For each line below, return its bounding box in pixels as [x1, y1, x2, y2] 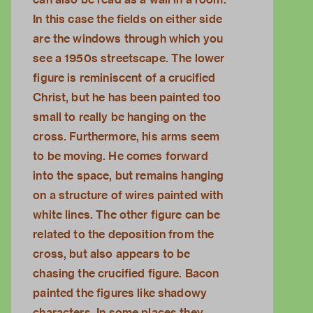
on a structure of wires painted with [33, 188, 224, 203]
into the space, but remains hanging [33, 168, 224, 184]
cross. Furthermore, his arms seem [33, 129, 220, 145]
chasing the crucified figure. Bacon [33, 266, 219, 282]
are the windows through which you [33, 31, 224, 47]
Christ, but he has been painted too [33, 90, 221, 105]
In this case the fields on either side [33, 12, 222, 27]
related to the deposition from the [33, 227, 214, 242]
